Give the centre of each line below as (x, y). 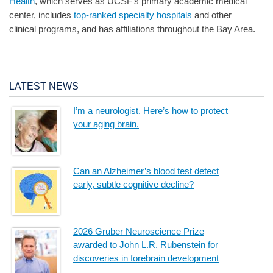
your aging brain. (106, 124)
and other (212, 15)
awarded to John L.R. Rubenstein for (146, 245)
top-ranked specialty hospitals (133, 15)
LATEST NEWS (44, 86)
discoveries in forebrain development (146, 258)
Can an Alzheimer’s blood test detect (146, 171)
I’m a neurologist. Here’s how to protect (151, 111)
